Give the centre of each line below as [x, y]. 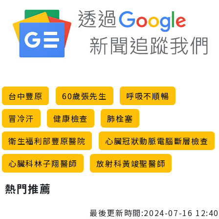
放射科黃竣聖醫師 [131, 164]
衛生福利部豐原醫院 [47, 141]
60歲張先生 [85, 96]
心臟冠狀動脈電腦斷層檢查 [157, 141]
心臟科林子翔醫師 [43, 164]
